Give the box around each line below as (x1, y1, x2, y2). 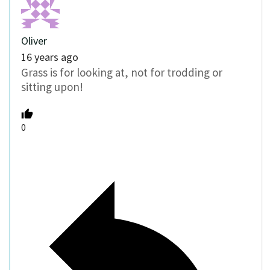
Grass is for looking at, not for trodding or (21, 64, 222, 80)
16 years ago (21, 49, 78, 64)
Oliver (21, 33, 47, 48)
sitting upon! (21, 79, 83, 94)
